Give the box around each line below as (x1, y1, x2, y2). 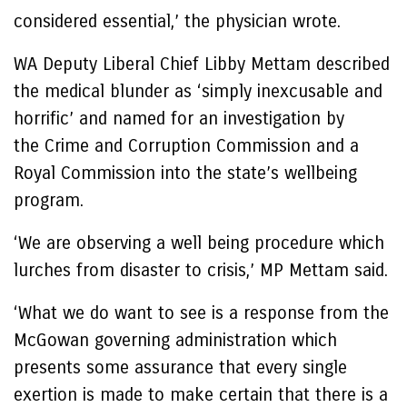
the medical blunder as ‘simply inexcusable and (14, 81, 382, 102)
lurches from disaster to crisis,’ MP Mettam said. (14, 260, 388, 281)
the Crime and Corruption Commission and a (14, 135, 359, 156)
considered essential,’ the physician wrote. (14, 11, 341, 32)
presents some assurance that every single (14, 357, 347, 378)
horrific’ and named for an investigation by (14, 108, 344, 129)
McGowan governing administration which (14, 330, 337, 351)
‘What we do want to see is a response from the (14, 303, 389, 323)
